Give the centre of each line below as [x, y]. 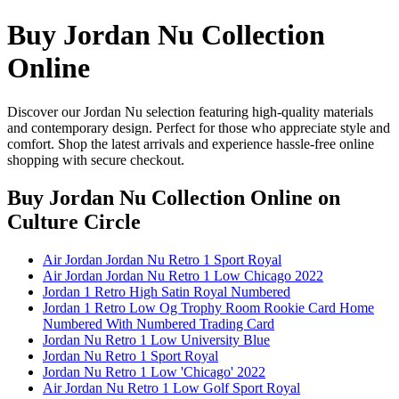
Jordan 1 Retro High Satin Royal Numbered [167, 291]
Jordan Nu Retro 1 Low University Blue [156, 339]
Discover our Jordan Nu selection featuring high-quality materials [190, 111]
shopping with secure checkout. [96, 159]
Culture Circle [74, 221]
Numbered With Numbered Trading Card [159, 323]
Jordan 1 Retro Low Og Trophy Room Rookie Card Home [208, 307]
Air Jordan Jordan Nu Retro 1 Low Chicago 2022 [183, 275]
